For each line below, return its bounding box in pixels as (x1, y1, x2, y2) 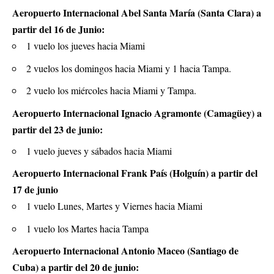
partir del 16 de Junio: (12, 22, 105, 37)
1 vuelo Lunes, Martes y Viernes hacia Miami (26, 199, 202, 213)
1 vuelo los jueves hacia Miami (26, 39, 145, 53)
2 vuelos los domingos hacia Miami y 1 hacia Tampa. (26, 61, 231, 75)
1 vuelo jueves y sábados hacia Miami (26, 144, 172, 157)
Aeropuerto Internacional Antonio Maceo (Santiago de (12, 243, 239, 258)
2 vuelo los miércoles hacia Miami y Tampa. (26, 84, 196, 97)
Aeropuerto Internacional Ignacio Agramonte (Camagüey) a (12, 105, 262, 120)
